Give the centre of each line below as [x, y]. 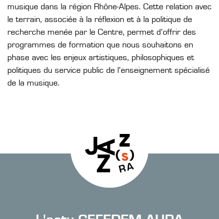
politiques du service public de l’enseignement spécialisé [109, 70]
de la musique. [33, 83]
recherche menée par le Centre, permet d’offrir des [102, 32]
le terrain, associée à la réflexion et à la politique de [100, 20]
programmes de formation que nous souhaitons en [100, 45]
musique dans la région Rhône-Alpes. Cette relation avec [109, 7]
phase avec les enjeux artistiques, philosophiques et [101, 58]
